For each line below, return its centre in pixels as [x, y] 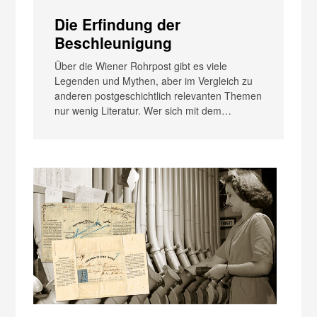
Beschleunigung [114, 42]
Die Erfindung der [118, 24]
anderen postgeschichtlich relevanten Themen [158, 95]
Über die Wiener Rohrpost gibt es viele [141, 65]
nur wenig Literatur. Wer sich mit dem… [143, 110]
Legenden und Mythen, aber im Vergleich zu [154, 80]
